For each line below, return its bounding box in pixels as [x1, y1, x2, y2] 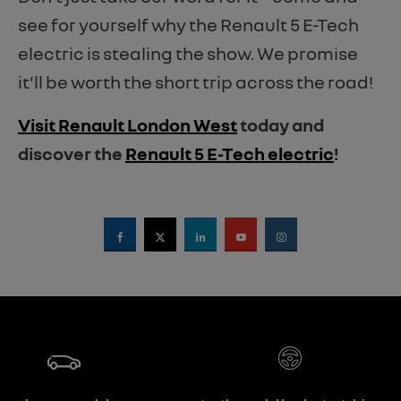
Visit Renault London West [18, 114, 237, 136]
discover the [18, 142, 125, 165]
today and [237, 114, 324, 136]
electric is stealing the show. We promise [18, 42, 358, 64]
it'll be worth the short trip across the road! [18, 71, 373, 93]
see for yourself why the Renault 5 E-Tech [18, 13, 359, 36]
